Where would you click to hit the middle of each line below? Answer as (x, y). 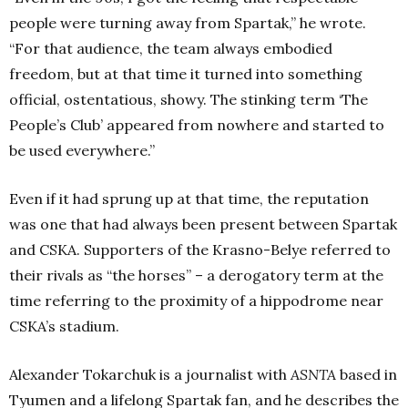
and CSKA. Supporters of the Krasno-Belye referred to (200, 250)
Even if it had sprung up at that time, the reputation (189, 199)
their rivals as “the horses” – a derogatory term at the (196, 275)
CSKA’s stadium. (64, 326)
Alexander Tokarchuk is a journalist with (150, 374)
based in (367, 374)
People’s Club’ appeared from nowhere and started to (197, 125)
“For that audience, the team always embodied (171, 48)
